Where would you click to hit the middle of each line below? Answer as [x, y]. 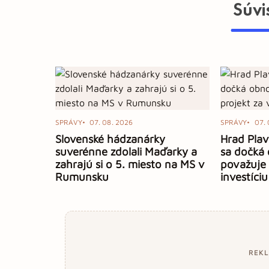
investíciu [244, 176]
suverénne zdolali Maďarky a [126, 151]
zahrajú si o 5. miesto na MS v [130, 164]
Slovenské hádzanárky [110, 138]
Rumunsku [82, 176]
